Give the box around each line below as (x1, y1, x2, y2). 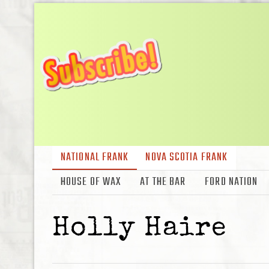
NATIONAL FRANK (61, 149, 129, 167)
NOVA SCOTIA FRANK (145, 149, 228, 167)
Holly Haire (52, 216, 227, 243)
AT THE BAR (140, 174, 186, 192)
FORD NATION (205, 174, 258, 192)
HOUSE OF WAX (61, 174, 121, 192)
